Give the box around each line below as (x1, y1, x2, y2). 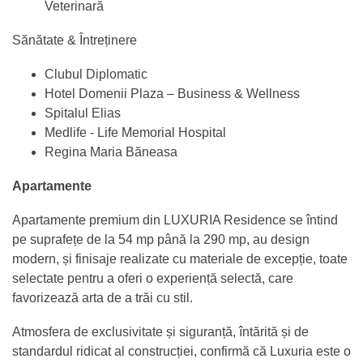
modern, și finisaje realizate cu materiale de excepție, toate (12, 251, 348, 266)
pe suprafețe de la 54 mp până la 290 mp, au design (12, 232, 310, 246)
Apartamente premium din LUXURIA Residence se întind (12, 212, 338, 227)
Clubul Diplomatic (45, 66, 147, 81)
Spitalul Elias (45, 105, 121, 120)
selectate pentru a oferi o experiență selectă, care (12, 271, 293, 285)
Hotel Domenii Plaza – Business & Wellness (45, 86, 300, 100)
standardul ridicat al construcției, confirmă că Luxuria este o (12, 344, 351, 358)
